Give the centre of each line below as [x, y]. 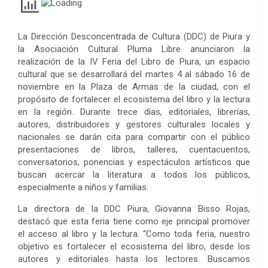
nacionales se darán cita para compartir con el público [134, 137]
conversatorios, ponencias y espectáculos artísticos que [134, 162]
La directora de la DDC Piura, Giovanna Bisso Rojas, [134, 208]
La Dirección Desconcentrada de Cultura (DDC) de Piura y [134, 36]
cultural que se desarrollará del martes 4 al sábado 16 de [134, 74]
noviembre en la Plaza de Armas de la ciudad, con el [134, 86]
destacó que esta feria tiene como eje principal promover [134, 221]
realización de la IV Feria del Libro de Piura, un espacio [134, 61]
